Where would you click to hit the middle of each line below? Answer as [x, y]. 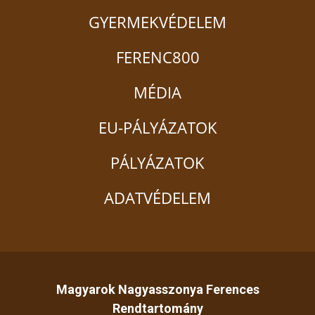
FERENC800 [157, 57]
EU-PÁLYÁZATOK [157, 128]
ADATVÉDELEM [157, 198]
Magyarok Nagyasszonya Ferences [157, 290]
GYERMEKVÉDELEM [157, 22]
